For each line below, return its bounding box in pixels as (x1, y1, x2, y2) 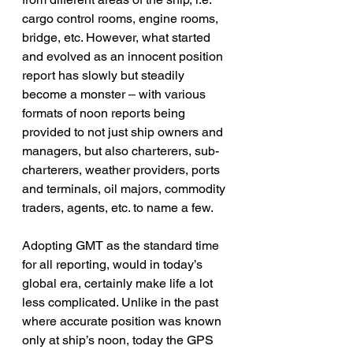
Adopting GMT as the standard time (22, 238, 222, 254)
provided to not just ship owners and (22, 124, 226, 140)
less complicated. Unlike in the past (22, 295, 221, 310)
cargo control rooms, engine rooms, (22, 11, 221, 27)
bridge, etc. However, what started (22, 30, 214, 46)
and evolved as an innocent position (22, 49, 226, 65)
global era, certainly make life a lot (22, 276, 216, 292)
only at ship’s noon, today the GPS (22, 333, 217, 348)
